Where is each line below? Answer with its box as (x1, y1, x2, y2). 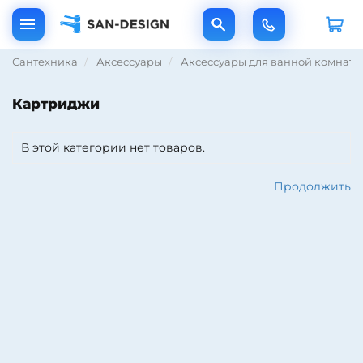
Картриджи (12, 96, 100, 112)
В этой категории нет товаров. (21, 140, 205, 155)
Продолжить (274, 179, 351, 194)
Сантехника (12, 55, 78, 68)
